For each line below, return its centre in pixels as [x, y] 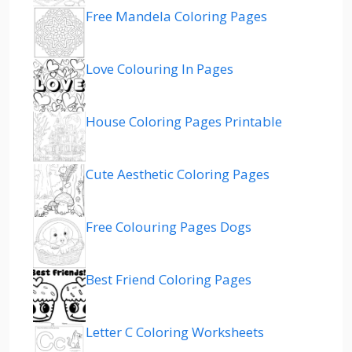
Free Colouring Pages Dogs [169, 227]
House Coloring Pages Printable [184, 122]
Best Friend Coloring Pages [169, 280]
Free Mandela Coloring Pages [176, 16]
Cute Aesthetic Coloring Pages [178, 174]
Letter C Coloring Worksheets [175, 332]
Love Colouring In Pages [159, 69]
